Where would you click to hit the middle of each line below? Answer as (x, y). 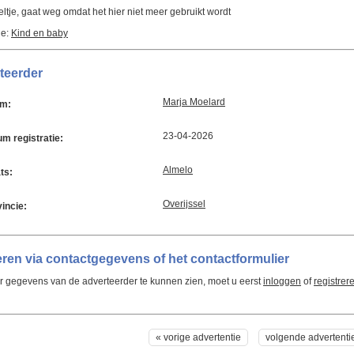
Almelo (178, 170)
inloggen (282, 281)
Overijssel (184, 204)
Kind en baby (40, 33)
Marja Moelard (194, 102)
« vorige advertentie (198, 337)
